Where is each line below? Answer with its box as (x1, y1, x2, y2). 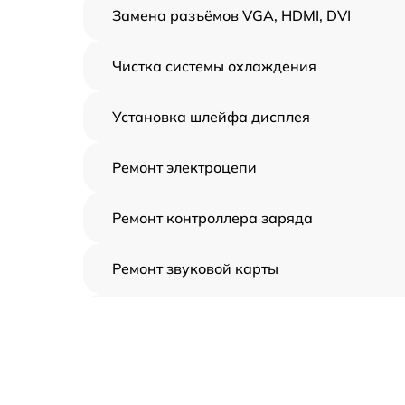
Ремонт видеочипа (112, 310, 244, 328)
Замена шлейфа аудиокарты (112, 361, 318, 379)
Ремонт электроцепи (112, 158, 257, 176)
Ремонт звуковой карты (112, 259, 278, 278)
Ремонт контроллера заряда (112, 209, 313, 227)
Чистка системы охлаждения (112, 57, 316, 75)
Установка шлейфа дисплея (112, 108, 310, 126)
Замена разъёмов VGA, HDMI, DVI (112, 6, 351, 24)
